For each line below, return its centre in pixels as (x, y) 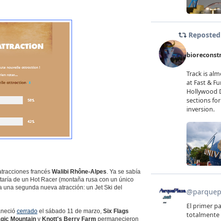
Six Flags (116, 211)
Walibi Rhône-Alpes (79, 171)
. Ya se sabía (123, 171)
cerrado (27, 211)
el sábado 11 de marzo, (70, 211)
